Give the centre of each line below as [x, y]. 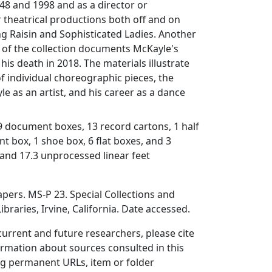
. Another [175, 34]
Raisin [24, 34]
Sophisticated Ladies [107, 34]
